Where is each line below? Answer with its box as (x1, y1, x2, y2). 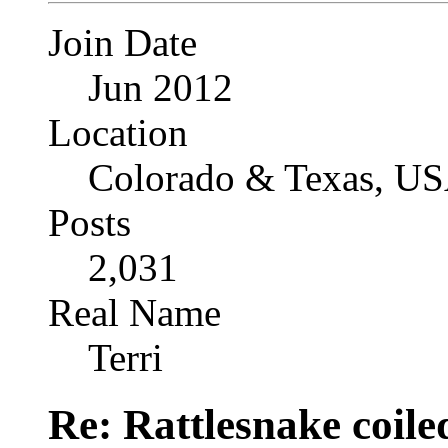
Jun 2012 (88, 65, 233, 109)
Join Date (48, 20, 197, 64)
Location (48, 110, 188, 154)
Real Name (48, 290, 221, 334)
